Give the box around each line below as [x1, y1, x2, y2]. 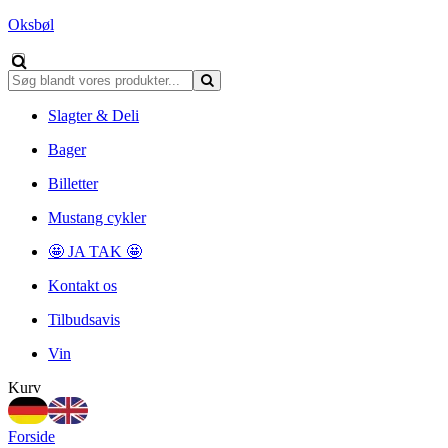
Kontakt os [48, 277, 117, 294]
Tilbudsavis [48, 311, 120, 328]
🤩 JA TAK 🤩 [48, 243, 142, 260]
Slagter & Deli [48, 107, 139, 124]
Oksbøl [8, 16, 54, 33]
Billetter [48, 175, 98, 192]
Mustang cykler [48, 209, 146, 226]
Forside [8, 428, 55, 445]
